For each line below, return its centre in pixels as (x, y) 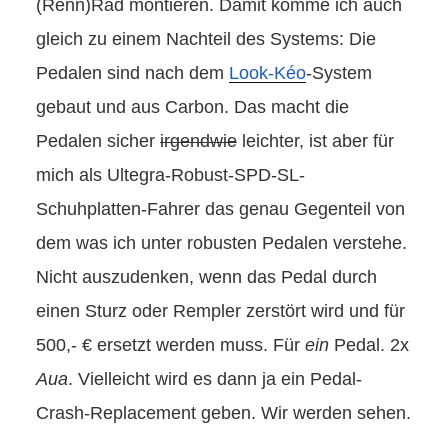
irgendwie (198, 141)
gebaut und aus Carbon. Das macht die (192, 107)
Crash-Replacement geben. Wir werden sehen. (223, 413)
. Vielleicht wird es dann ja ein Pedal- (215, 379)
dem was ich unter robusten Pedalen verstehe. (221, 243)
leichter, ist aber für (315, 141)
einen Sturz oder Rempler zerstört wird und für (220, 311)
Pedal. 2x (369, 345)
